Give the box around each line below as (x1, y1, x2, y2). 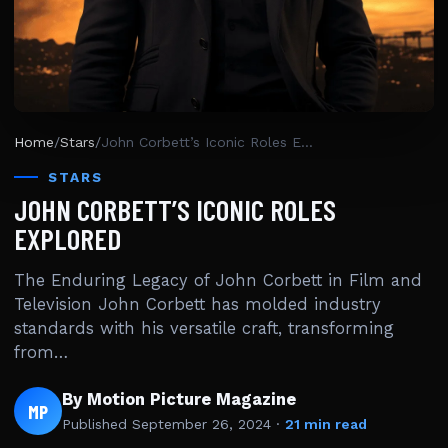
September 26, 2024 (132, 416, 271, 432)
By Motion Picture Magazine (62, 390, 296, 409)
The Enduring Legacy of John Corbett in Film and (14, 271, 422, 290)
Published (62, 416, 132, 432)
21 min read (285, 416, 367, 432)
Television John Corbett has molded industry (14, 295, 381, 314)
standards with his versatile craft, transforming (14, 319, 394, 338)
